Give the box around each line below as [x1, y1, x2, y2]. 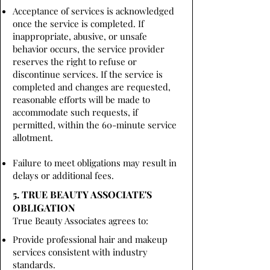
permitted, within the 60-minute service [13, 119, 177, 131]
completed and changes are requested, [13, 81, 171, 93]
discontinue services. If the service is [13, 68, 163, 80]
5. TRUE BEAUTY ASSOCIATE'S [13, 188, 152, 201]
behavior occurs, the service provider [13, 43, 165, 55]
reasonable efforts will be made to [13, 93, 150, 105]
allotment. [13, 131, 53, 143]
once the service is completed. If [13, 17, 144, 30]
